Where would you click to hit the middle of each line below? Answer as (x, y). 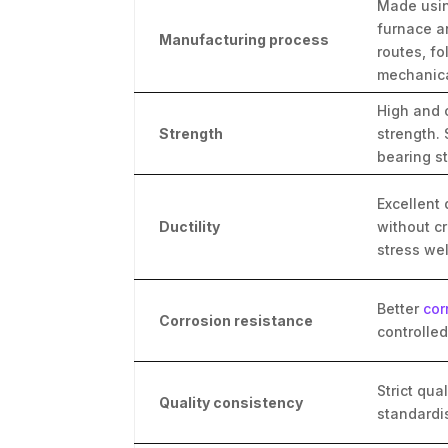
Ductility (190, 226)
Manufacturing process (244, 39)
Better (398, 308)
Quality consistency (231, 402)
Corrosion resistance (236, 320)
